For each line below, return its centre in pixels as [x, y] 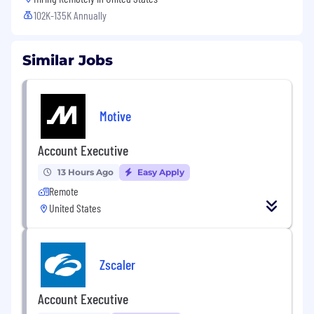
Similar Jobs [68, 61]
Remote [64, 191]
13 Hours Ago [86, 172]
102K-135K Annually [70, 15]
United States [75, 208]
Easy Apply [160, 172]
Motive [115, 115]
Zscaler [117, 264]
